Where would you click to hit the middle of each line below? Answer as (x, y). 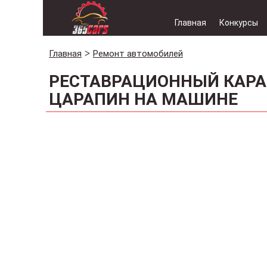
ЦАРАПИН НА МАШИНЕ (143, 99)
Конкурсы (239, 23)
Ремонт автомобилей (138, 54)
